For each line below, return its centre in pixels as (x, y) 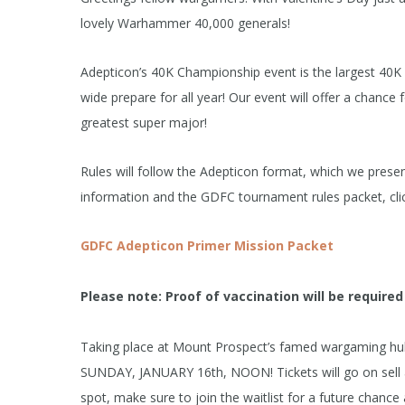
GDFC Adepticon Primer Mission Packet (207, 245)
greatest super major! (144, 122)
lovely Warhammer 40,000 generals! (185, 23)
